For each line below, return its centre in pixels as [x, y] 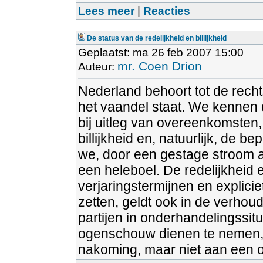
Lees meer [106, 11]
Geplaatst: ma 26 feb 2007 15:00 [161, 53]
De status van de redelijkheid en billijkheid [157, 38]
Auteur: [98, 67]
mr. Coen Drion [160, 66]
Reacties [167, 11]
